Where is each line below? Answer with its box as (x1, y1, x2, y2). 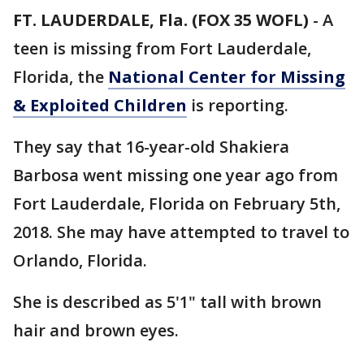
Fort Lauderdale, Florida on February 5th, (13, 193, 340, 214)
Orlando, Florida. (13, 249, 147, 271)
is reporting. (187, 94, 288, 116)
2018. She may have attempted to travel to (13, 221, 349, 243)
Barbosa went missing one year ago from (13, 164, 338, 186)
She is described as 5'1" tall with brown (13, 291, 322, 313)
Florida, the (13, 66, 108, 88)
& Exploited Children (13, 94, 187, 116)
